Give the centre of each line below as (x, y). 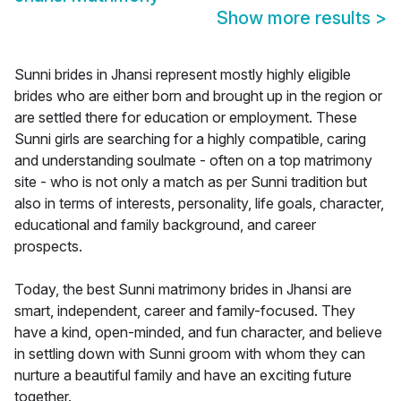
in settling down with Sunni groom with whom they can (190, 354)
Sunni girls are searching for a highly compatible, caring (190, 139)
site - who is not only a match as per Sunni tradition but (191, 182)
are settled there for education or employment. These (186, 118)
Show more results (296, 18)
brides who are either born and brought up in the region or (198, 96)
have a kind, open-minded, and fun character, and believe (198, 333)
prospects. (48, 247)
